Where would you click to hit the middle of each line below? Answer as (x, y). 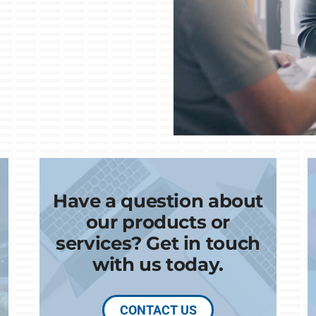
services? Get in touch (158, 243)
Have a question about (158, 200)
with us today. (158, 264)
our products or (158, 221)
